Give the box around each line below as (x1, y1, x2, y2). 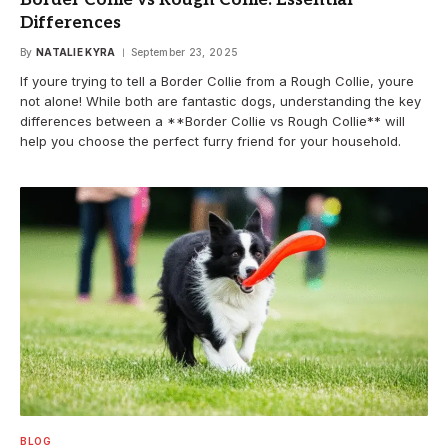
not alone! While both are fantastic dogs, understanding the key (20, 92, 421, 109)
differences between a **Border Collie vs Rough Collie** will (20, 112, 405, 129)
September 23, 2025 (130, 45, 239, 58)
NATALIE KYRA (35, 45, 116, 58)
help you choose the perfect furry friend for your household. (20, 132, 401, 149)
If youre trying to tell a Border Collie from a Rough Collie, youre (20, 72, 414, 89)
